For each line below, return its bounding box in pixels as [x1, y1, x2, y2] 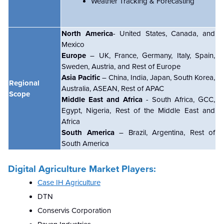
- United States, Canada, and [112, 28, 215, 38]
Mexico [61, 39, 84, 49]
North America [61, 28, 113, 38]
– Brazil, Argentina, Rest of [114, 127, 215, 137]
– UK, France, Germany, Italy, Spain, [90, 50, 215, 60]
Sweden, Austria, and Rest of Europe [61, 61, 180, 71]
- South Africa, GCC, [142, 94, 215, 104]
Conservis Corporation [37, 205, 111, 215]
